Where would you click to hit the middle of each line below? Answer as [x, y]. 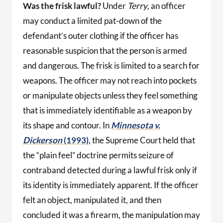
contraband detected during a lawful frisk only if [110, 170]
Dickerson [42, 140]
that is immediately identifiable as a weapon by [107, 110]
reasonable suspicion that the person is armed [105, 50]
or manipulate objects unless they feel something [110, 95]
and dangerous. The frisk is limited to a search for [111, 65]
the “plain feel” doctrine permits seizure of [98, 155]
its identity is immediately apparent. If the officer [111, 185]
